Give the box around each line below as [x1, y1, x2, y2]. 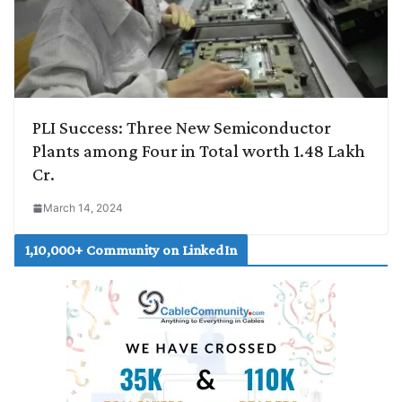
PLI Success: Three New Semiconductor [32, 117, 331, 137]
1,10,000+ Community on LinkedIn [25, 241, 237, 258]
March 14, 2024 [43, 200, 123, 214]
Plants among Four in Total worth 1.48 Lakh [32, 140, 365, 161]
